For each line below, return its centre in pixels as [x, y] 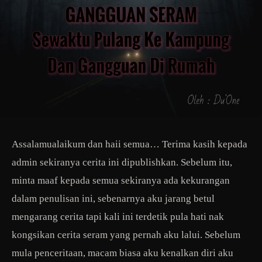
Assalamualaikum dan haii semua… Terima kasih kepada [130, 144]
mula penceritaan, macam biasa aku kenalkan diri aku [123, 253]
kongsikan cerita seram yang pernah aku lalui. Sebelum [126, 235]
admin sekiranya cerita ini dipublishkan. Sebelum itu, [122, 162]
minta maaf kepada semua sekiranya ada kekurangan [121, 180]
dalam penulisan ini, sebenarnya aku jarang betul [113, 198]
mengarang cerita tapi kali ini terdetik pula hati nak [118, 216]
